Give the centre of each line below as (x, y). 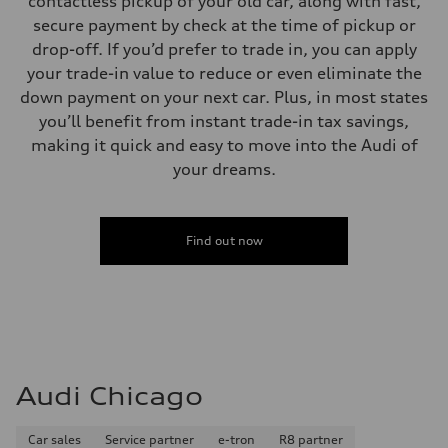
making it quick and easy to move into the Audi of (224, 145)
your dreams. (224, 169)
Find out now (224, 241)
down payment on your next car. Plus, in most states (224, 97)
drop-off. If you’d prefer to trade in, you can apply (224, 49)
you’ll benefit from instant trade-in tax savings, (224, 121)
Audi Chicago (109, 396)
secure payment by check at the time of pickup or (224, 25)
